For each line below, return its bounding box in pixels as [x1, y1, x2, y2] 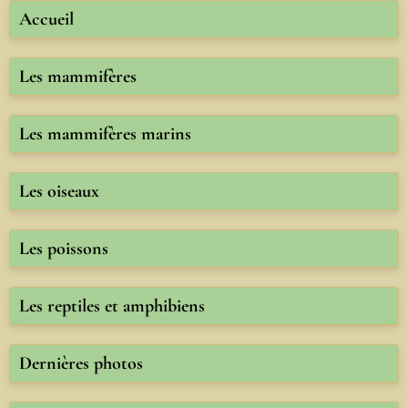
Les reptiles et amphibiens [19, 295, 205, 317]
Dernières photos [19, 352, 143, 374]
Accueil [19, 8, 74, 30]
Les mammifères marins [19, 123, 191, 145]
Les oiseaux [19, 180, 99, 202]
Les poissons [19, 238, 108, 260]
